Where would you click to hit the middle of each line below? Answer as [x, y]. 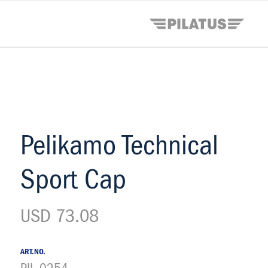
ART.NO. [33, 252]
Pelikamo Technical [119, 146]
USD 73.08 [60, 217]
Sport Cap [73, 180]
